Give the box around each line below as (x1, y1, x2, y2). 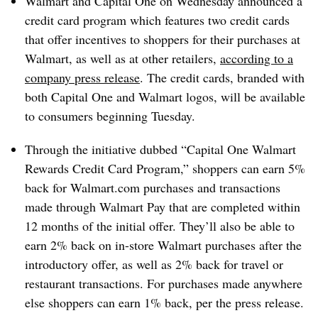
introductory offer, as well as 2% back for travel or (25, 256, 283, 273)
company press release (25, 69, 140, 86)
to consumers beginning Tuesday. (25, 107, 195, 124)
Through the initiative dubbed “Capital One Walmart (25, 141, 296, 158)
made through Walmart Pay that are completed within (25, 198, 300, 215)
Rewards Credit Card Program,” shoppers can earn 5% (25, 160, 305, 177)
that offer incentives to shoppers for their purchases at (25, 31, 300, 48)
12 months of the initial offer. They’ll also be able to (25, 217, 295, 234)
